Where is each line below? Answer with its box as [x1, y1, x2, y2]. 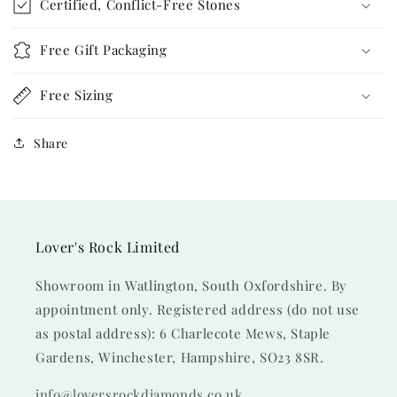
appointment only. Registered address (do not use [35, 300, 360, 318]
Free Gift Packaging [40, 40, 167, 58]
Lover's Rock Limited [35, 237, 180, 256]
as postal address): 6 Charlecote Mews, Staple [35, 324, 331, 342]
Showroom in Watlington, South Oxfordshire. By [35, 276, 348, 294]
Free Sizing [40, 85, 113, 104]
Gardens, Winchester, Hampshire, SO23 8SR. [35, 348, 324, 366]
